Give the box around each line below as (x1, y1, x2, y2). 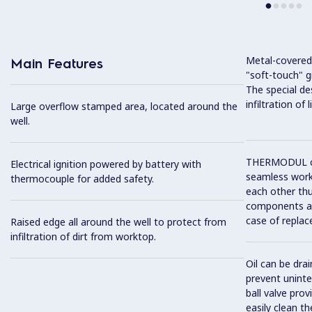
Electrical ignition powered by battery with (10, 157, 201, 171)
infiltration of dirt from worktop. (10, 230, 156, 244)
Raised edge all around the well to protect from (10, 215, 226, 229)
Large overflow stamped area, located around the (10, 100, 237, 114)
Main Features (10, 54, 103, 72)
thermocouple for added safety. (10, 172, 154, 186)
